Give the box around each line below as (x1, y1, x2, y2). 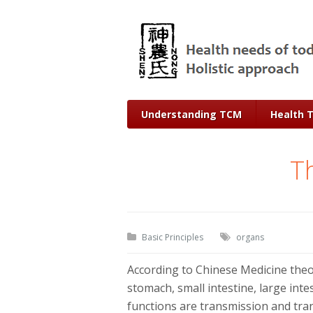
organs (236, 231, 264, 243)
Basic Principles (142, 231, 203, 243)
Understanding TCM (141, 108, 242, 121)
